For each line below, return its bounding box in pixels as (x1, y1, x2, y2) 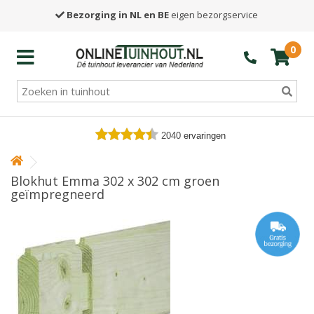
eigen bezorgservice (169, 8, 259, 21)
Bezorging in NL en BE (67, 8, 170, 21)
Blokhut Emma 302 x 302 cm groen (11, 172, 219, 189)
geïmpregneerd (11, 186, 104, 203)
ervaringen (184, 130, 226, 141)
